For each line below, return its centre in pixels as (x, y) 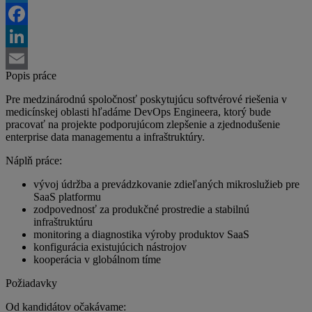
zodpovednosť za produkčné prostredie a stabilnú (141, 210)
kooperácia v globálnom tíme (97, 260)
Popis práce (31, 76)
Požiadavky (31, 283)
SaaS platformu (67, 197)
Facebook (27, 36)
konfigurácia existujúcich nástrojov (110, 247)
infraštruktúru (63, 222)
